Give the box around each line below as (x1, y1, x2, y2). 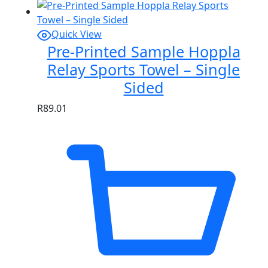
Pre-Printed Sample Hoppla (47, 41, 240, 62)
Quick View (51, 28, 102, 41)
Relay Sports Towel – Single (47, 59, 240, 80)
